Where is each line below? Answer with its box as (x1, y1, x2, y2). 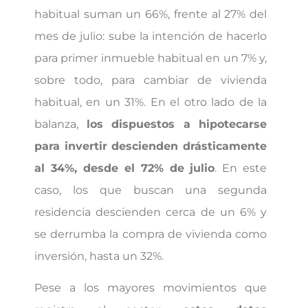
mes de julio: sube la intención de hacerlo (34, 30, 267, 43)
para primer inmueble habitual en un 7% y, (34, 52, 267, 65)
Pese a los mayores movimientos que (34, 281, 267, 295)
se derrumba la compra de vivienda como (34, 228, 267, 241)
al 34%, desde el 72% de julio (34, 162, 215, 175)
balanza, (34, 118, 87, 131)
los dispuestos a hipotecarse (86, 118, 267, 131)
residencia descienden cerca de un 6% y (34, 206, 267, 219)
